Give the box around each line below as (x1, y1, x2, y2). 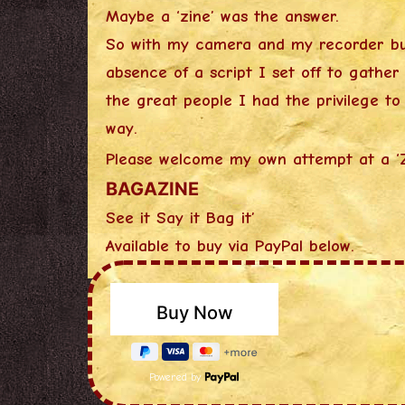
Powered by (149, 370, 205, 383)
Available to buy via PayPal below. (106, 235, 355, 256)
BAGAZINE (106, 177, 200, 200)
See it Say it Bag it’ (106, 207, 256, 228)
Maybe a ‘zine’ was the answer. (106, 5, 340, 26)
